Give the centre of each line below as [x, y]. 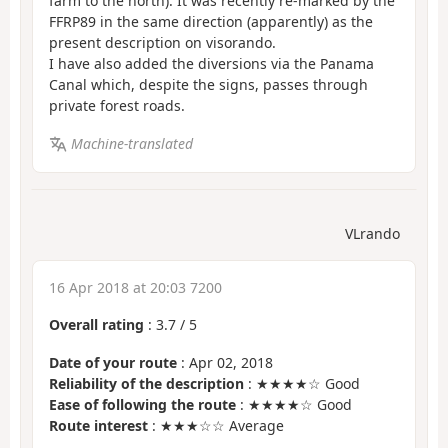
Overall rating [96, 324]
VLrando [372, 233]
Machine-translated [131, 144]
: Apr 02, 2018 [225, 363]
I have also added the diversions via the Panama [211, 63]
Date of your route [113, 363]
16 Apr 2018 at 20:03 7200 [135, 287]
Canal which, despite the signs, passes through [208, 84]
